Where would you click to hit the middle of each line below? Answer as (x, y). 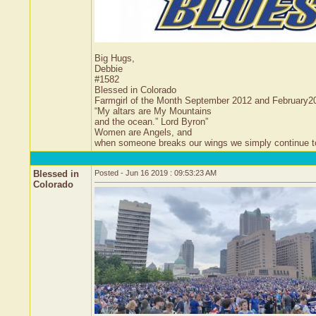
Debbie (109, 69)
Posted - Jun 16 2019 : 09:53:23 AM (156, 173)
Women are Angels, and (143, 132)
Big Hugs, (115, 58)
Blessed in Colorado (135, 90)
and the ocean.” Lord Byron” (151, 122)
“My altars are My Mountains (153, 111)
